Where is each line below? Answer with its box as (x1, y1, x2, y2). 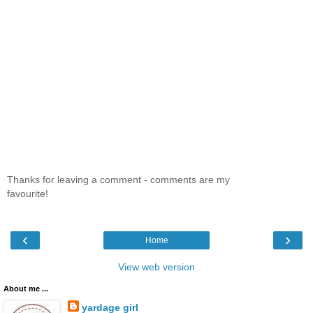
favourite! (7, 187, 48, 199)
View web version (118, 261, 195, 273)
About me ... (3, 284, 48, 293)
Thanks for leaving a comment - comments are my (7, 173, 230, 185)
